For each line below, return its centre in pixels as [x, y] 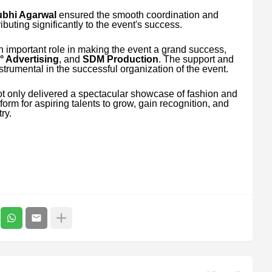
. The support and [196, 59]
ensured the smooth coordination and [137, 15]
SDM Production [120, 59]
